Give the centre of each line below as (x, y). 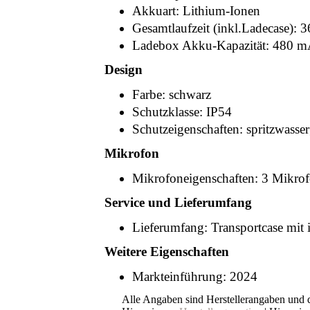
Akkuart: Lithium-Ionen (196, 11)
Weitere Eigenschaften (167, 252)
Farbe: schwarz (172, 94)
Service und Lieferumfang (178, 202)
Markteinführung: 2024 (195, 276)
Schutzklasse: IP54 (182, 112)
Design (124, 70)
